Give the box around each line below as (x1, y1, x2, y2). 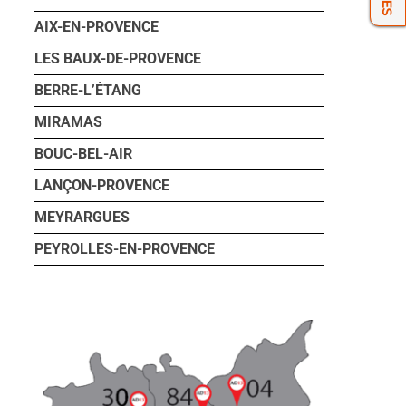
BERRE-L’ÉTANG (34, 82, 141, 99)
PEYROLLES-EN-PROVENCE (34, 240, 215, 257)
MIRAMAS (34, 113, 102, 130)
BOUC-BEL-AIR (34, 145, 132, 162)
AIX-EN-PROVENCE (34, 18, 159, 35)
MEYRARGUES (34, 208, 130, 226)
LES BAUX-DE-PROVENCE (34, 50, 201, 67)
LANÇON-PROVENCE (34, 177, 169, 194)
